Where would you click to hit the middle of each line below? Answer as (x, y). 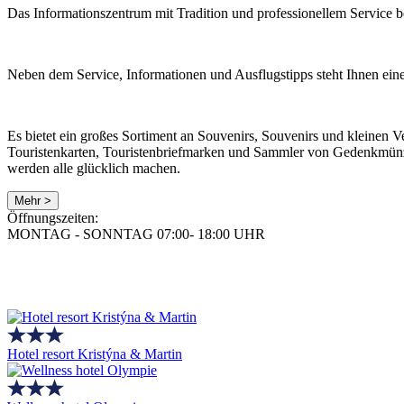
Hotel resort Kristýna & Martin (95, 354)
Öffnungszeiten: (53, 217)
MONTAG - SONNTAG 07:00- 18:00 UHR (136, 234)
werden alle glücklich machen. (96, 168)
